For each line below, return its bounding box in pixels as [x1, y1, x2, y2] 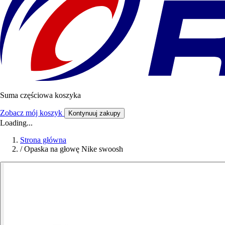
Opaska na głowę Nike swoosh [24, 145, 123, 154]
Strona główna [20, 136, 66, 145]
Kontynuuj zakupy [68, 109, 121, 118]
